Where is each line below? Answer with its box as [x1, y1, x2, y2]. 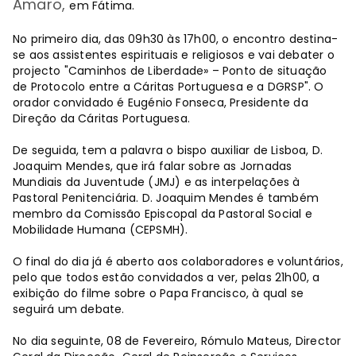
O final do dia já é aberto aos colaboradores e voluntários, [13, 253, 343, 269]
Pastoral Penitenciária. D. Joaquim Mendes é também [13, 190, 319, 206]
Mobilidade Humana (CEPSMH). [13, 222, 188, 238]
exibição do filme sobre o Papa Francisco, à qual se [13, 285, 304, 301]
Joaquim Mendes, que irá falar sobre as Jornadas [13, 158, 292, 174]
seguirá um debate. [13, 301, 125, 317]
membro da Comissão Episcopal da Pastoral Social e [13, 206, 312, 222]
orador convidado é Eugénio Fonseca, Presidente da [13, 95, 308, 110]
